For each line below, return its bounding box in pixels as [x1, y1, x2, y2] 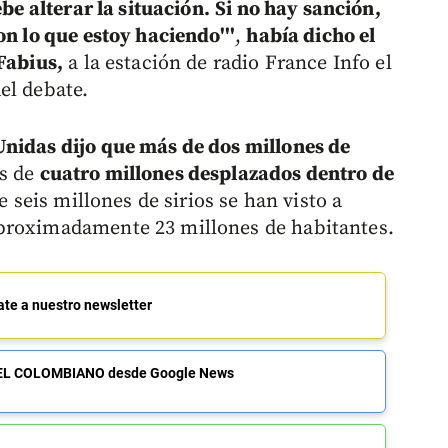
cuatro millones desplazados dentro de [39, 162, 395, 188]
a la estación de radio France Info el [63, 51, 392, 77]
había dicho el [246, 24, 376, 50]
